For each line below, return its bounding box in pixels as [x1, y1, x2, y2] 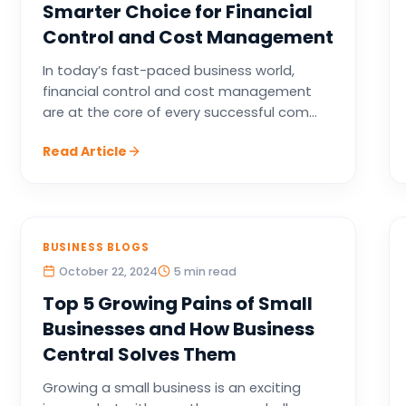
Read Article [42, 142, 127, 160]
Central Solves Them [42, 342, 237, 367]
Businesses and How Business [42, 316, 314, 342]
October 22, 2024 [58, 264, 158, 279]
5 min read [173, 264, 237, 279]
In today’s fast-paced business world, [42, 62, 295, 80]
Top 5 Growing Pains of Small [42, 291, 313, 316]
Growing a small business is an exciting [42, 379, 301, 397]
